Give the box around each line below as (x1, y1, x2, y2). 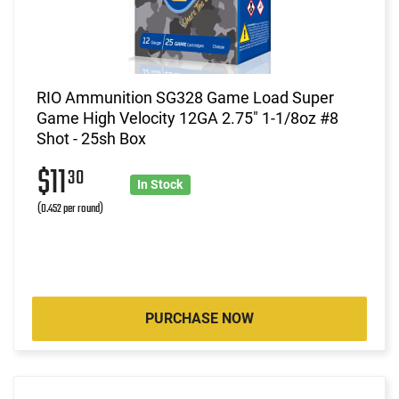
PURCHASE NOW (145, 309, 254, 327)
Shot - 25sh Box (37, 128, 146, 148)
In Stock (137, 176, 183, 191)
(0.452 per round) (37, 199, 103, 218)
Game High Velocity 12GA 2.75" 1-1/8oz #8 (37, 108, 338, 127)
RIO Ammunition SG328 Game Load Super (37, 87, 334, 107)
